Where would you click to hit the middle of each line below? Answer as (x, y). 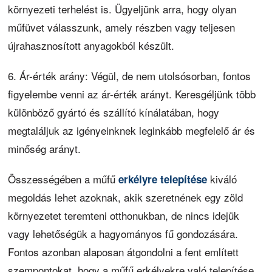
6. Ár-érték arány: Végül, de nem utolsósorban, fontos (130, 75)
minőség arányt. (45, 148)
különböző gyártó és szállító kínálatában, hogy (114, 112)
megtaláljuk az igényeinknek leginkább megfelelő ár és (132, 130)
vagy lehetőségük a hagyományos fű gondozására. (123, 233)
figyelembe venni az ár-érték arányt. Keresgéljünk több (132, 93)
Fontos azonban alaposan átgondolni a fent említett (124, 251)
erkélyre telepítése (163, 179)
